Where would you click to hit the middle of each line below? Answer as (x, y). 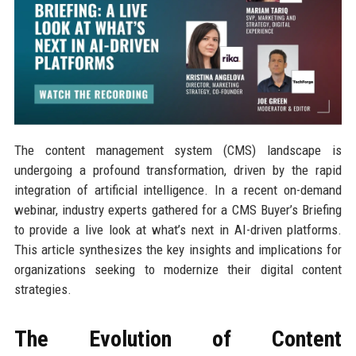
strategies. (43, 290)
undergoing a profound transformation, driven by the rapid (178, 170)
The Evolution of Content (178, 339)
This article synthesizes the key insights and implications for (178, 250)
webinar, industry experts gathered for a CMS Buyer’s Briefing (178, 210)
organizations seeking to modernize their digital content (178, 270)
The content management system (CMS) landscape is (178, 151)
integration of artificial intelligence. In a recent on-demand (178, 190)
